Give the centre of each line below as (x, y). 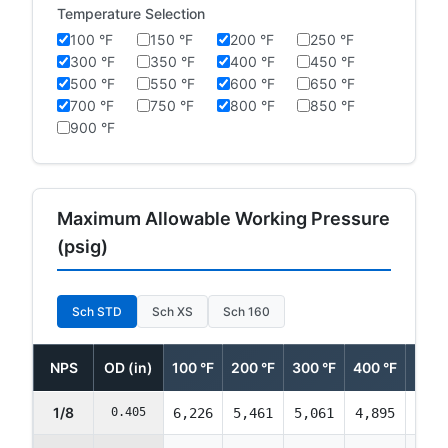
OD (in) (128, 367)
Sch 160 (246, 311)
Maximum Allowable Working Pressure (223, 218)
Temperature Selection (131, 13)
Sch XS (172, 311)
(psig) (82, 246)
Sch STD (97, 311)
